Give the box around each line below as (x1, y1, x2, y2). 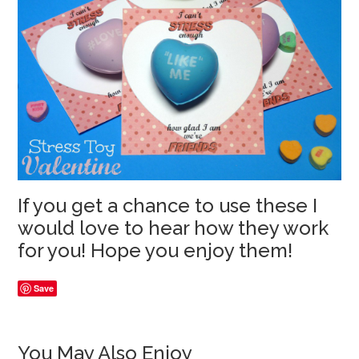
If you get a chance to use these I (18, 194, 318, 218)
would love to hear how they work (18, 216, 329, 240)
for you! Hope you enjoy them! (18, 239, 293, 263)
